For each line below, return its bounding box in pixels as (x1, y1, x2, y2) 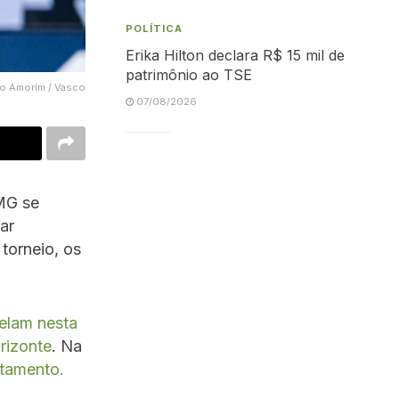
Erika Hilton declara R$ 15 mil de (126, 46, 345, 64)
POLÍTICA (126, 22, 183, 35)
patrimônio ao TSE (126, 66, 252, 84)
